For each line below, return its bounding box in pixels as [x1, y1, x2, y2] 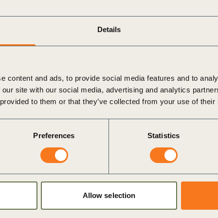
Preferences [33, 131, 75, 140]
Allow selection [82, 191, 136, 200]
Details [97, 25, 121, 34]
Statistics [147, 131, 180, 140]
